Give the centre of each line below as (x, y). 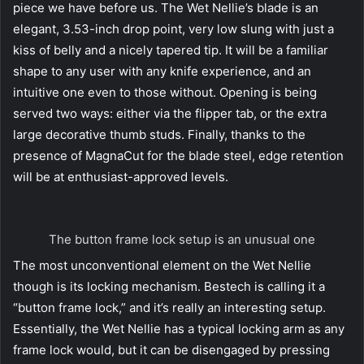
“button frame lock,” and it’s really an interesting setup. (169, 307)
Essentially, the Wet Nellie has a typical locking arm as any (179, 328)
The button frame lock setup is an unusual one (182, 239)
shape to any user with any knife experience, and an (162, 71)
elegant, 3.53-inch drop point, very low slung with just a (173, 28)
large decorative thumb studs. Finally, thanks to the (159, 134)
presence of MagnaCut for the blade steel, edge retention (178, 155)
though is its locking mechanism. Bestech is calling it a (169, 286)
